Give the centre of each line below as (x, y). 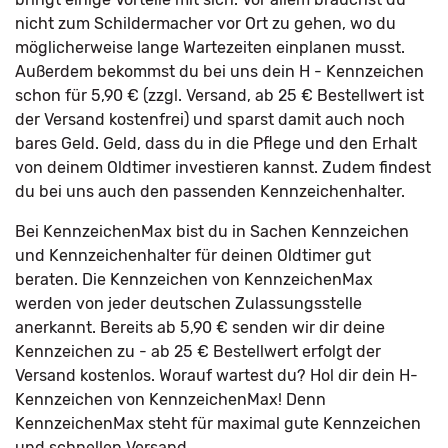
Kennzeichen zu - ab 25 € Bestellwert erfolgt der (198, 351)
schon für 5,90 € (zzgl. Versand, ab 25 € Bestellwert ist (219, 95)
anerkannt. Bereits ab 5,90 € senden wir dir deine (200, 327)
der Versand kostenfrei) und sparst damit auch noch (210, 119)
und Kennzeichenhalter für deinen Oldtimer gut (193, 255)
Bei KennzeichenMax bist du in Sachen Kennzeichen (212, 231)
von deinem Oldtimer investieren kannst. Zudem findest (223, 167)
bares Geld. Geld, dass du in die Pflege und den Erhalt (216, 143)
